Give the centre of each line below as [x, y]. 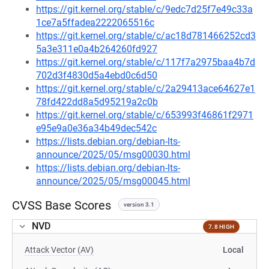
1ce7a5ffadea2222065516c [95, 23]
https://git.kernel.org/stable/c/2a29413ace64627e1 [146, 89]
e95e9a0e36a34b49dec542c [96, 128]
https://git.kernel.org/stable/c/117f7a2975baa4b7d [146, 62]
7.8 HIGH [221, 226]
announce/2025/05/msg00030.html [113, 155]
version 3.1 [139, 204]
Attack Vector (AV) [59, 250]
